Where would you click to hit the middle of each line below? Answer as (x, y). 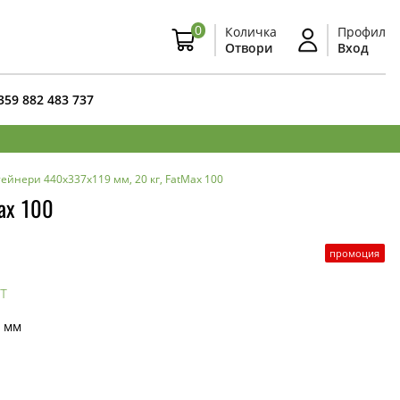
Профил (362, 32)
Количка (251, 32)
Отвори (249, 48)
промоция (355, 253)
